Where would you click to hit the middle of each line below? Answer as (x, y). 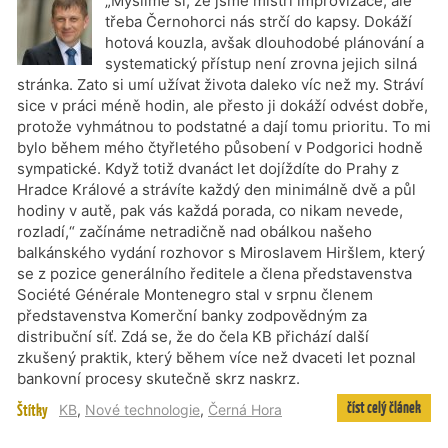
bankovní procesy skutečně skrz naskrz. (158, 378)
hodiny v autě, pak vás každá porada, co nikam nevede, (210, 210)
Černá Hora (245, 409)
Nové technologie (142, 409)
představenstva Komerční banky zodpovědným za (192, 315)
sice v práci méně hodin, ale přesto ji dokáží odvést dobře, (222, 105)
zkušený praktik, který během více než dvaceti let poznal (216, 357)
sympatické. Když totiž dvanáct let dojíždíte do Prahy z (208, 168)
